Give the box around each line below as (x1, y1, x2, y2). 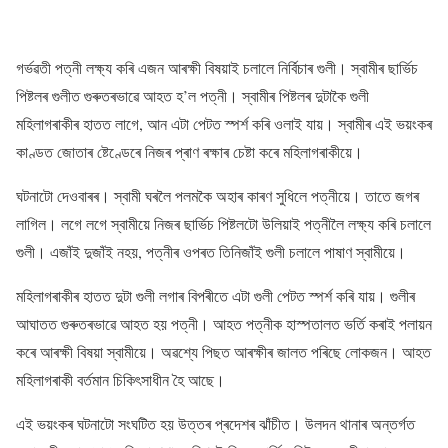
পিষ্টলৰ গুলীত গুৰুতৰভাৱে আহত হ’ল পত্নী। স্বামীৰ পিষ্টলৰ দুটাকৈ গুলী (16, 85, 369, 106)
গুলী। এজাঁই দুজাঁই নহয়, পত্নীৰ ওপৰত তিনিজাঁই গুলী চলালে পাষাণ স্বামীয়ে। (16, 241, 406, 262)
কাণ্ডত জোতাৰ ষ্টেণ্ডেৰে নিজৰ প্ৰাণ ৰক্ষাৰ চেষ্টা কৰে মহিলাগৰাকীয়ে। (16, 141, 363, 162)
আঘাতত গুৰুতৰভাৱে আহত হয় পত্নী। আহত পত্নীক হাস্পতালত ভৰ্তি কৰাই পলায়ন (16, 313, 432, 334)
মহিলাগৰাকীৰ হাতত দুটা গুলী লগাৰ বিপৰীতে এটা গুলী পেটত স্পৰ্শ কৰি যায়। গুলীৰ (16, 285, 415, 306)
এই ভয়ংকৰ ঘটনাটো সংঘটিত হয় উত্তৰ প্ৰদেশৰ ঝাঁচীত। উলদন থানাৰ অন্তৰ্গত (16, 413, 415, 434)
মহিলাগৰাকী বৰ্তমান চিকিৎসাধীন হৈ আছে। (16, 369, 225, 390)
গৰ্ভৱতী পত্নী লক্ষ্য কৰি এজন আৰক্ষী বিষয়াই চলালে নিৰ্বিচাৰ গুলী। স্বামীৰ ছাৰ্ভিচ (16, 57, 418, 78)
